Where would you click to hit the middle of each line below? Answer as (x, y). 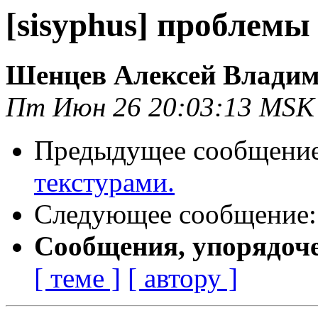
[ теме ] (77, 278)
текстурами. (104, 182)
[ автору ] (183, 278)
